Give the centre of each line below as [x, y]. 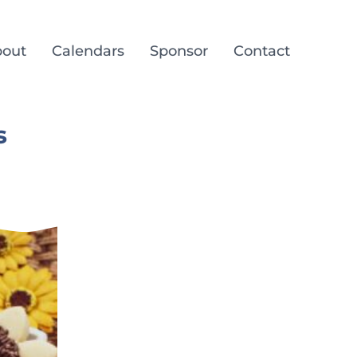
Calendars [88, 51]
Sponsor [179, 51]
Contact [262, 51]
